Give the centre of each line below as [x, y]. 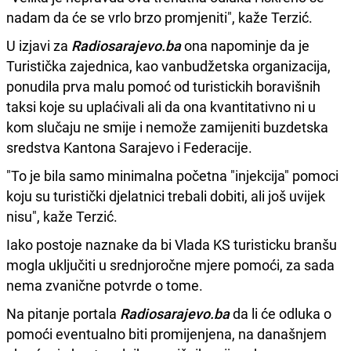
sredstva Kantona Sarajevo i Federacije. [129, 147]
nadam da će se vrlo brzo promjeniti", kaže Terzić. [161, 17]
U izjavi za [39, 45]
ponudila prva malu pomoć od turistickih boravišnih [163, 86]
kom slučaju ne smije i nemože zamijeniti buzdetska [167, 127]
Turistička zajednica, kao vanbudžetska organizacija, [168, 65]
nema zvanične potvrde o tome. [106, 285]
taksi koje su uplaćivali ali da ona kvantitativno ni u [161, 106]
